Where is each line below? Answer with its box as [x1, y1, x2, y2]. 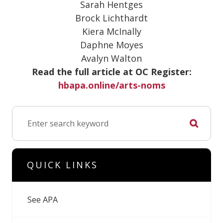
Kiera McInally [82, 25, 141, 37]
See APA [27, 194, 58, 205]
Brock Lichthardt [75, 12, 148, 24]
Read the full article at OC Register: [31, 66, 192, 78]
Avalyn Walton [81, 52, 142, 64]
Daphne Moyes [80, 39, 143, 51]
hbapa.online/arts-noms [58, 79, 165, 91]
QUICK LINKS [27, 159, 98, 171]
